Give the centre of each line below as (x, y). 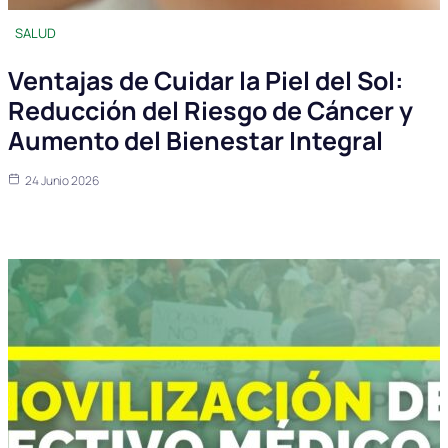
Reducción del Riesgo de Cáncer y (210, 110)
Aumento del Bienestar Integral (195, 140)
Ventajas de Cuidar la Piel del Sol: (206, 80)
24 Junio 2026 (62, 180)
